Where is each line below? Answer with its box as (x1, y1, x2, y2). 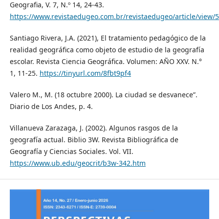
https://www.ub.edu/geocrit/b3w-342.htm (9, 158, 146, 168)
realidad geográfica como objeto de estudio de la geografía (9, 44, 204, 54)
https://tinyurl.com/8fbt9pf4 (39, 68, 131, 78)
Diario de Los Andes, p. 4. (9, 101, 93, 111)
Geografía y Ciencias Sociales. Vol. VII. (9, 146, 133, 156)
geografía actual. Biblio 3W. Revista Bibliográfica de (9, 134, 178, 144)
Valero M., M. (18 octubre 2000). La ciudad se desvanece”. (9, 89, 197, 99)
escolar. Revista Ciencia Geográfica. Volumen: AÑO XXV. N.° (9, 56, 202, 66)
